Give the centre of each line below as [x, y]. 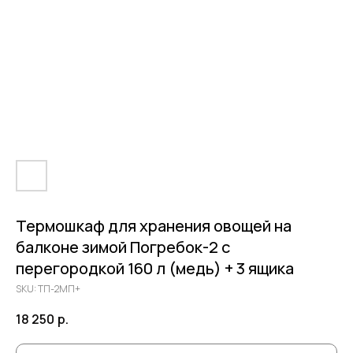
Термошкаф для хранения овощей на [154, 226]
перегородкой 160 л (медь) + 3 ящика [155, 268]
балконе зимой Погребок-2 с [123, 247]
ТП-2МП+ [59, 289]
